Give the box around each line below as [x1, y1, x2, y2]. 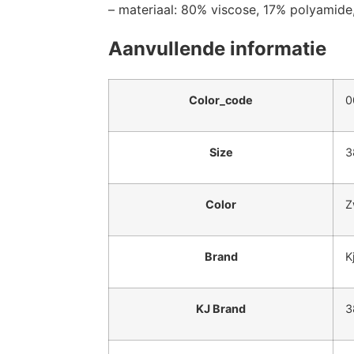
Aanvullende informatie [108, 37, 326, 61]
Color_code [189, 92, 253, 107]
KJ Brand [196, 301, 246, 315]
